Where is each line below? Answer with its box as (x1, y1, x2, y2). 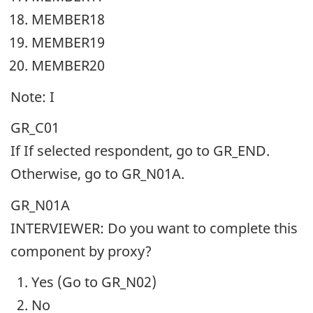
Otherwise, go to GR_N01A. (10, 164, 184, 184)
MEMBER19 (31, 33, 105, 52)
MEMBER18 (31, 10, 105, 29)
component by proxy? (10, 241, 152, 261)
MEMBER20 (31, 56, 105, 75)
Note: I (10, 87, 54, 106)
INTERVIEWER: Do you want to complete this (10, 218, 298, 238)
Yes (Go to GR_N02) (31, 272, 156, 292)
